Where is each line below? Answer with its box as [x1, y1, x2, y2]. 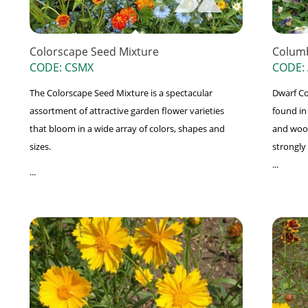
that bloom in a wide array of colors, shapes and [29, 122, 225, 135]
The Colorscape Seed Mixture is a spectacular [29, 87, 212, 100]
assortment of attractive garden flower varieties [29, 104, 224, 118]
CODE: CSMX [29, 60, 93, 76]
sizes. [29, 140, 51, 153]
